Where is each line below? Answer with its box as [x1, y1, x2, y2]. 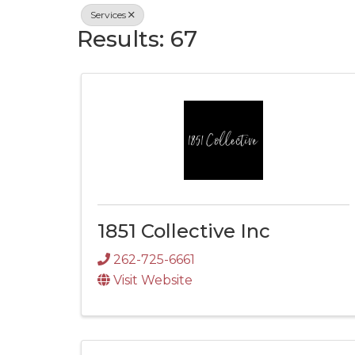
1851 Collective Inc [97, 219, 270, 242]
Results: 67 [77, 25, 197, 52]
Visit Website [113, 272, 193, 288]
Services [90, 9, 126, 21]
